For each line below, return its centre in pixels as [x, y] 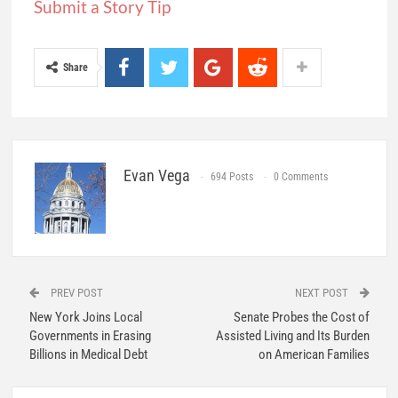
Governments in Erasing [90, 335]
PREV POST [75, 292]
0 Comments [300, 177]
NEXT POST [322, 292]
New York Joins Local [85, 317]
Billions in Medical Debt [88, 354]
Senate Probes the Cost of [301, 317]
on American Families [314, 354]
